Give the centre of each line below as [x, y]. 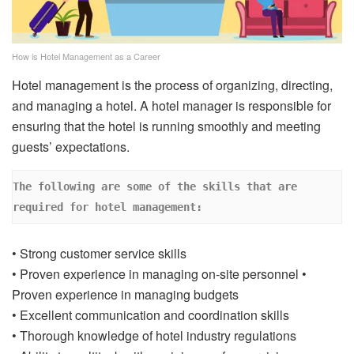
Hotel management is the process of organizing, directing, [172, 85]
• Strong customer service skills [99, 254]
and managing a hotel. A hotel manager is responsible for [171, 105]
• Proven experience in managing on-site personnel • [159, 274]
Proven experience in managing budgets [125, 295]
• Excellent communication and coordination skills [151, 315]
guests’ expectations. [72, 146]
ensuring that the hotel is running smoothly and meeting [166, 126]
